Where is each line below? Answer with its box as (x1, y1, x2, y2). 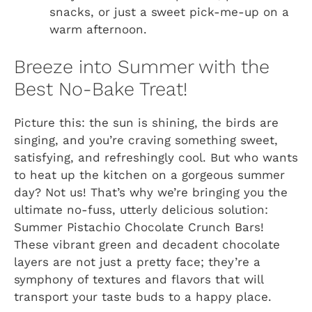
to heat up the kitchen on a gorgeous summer (14, 168, 285, 182)
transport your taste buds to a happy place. (14, 290, 272, 304)
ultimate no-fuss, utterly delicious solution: (14, 203, 268, 217)
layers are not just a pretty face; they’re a (14, 255, 260, 270)
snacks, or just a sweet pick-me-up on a (49, 4, 289, 19)
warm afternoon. (49, 22, 147, 36)
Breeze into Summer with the (14, 56, 270, 79)
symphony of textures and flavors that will (14, 272, 263, 287)
